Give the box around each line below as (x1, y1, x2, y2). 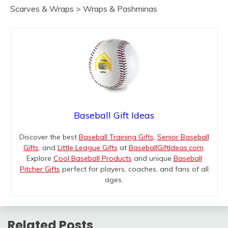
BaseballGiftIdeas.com (128, 142, 204, 152)
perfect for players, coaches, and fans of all (60, 164, 209, 174)
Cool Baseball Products (53, 153, 132, 163)
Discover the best (19, 132, 79, 141)
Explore (26, 153, 53, 163)
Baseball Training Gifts (78, 132, 154, 141)
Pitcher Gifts (19, 164, 60, 174)
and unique (131, 153, 174, 163)
